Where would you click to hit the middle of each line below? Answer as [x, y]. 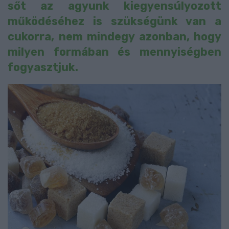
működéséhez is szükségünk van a [114, 21]
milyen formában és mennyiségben [114, 52]
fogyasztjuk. [43, 67]
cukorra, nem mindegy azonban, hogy [114, 37]
